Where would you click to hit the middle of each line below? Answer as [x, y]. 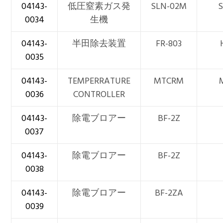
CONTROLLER [99, 95]
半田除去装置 [99, 44]
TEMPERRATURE [99, 81]
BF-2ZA [169, 193]
